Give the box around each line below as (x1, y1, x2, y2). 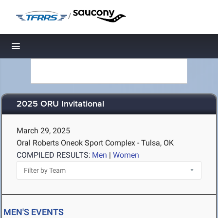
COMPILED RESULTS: (17, 150, 91, 160)
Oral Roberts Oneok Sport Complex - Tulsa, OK (17, 138, 174, 147)
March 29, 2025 (17, 126, 70, 135)
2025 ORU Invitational (17, 99, 104, 110)
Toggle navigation (16, 44, 82, 54)
